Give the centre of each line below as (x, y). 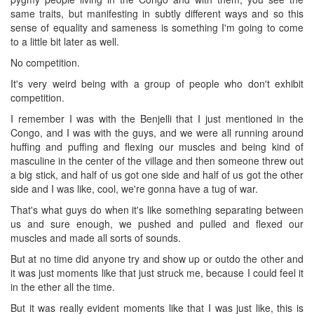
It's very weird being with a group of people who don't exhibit (157, 83)
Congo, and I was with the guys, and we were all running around (157, 132)
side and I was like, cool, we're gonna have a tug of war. (134, 188)
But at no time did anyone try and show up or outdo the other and (157, 258)
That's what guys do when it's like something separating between (157, 209)
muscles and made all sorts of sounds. (96, 237)
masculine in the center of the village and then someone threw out (157, 160)
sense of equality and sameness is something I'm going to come (157, 27)
